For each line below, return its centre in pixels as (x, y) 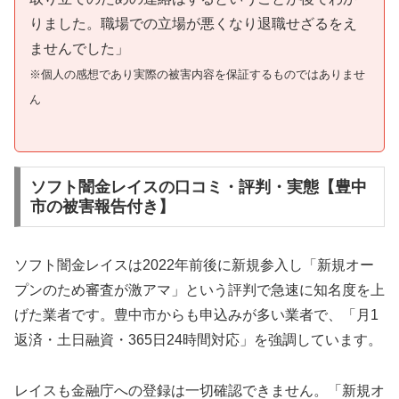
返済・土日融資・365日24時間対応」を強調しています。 (198, 339)
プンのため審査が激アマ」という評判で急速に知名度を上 (199, 289)
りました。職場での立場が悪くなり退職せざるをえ (193, 24)
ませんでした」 (79, 49)
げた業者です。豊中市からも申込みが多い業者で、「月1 (196, 314)
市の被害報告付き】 (102, 206)
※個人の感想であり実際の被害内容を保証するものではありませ (197, 75)
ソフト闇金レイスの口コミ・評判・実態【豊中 (198, 187)
